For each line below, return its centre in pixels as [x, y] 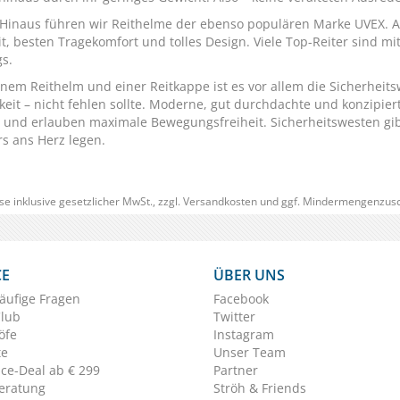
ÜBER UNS [249, 275]
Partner [236, 370]
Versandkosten [220, 201]
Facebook [241, 299]
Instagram [244, 334]
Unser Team [250, 352]
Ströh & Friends [260, 388]
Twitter [234, 317]
